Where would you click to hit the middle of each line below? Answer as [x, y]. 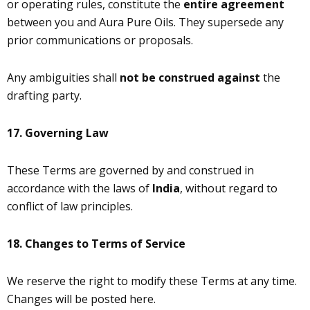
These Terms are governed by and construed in [130, 170]
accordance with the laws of [80, 188]
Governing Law [67, 133]
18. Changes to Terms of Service [96, 244]
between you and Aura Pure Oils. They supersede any [145, 22]
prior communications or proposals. [100, 40]
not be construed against [190, 77]
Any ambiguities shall [63, 77]
